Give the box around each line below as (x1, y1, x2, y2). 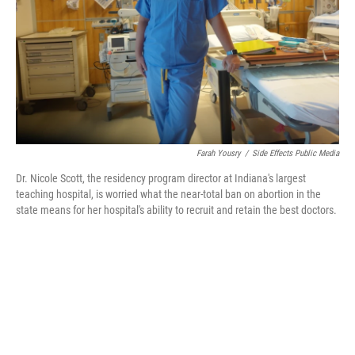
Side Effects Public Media (252, 148, 339, 158)
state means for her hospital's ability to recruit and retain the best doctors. (16, 204, 337, 216)
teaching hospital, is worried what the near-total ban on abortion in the (16, 188, 321, 200)
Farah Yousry (197, 148, 241, 158)
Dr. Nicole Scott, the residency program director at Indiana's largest (16, 172, 306, 185)
